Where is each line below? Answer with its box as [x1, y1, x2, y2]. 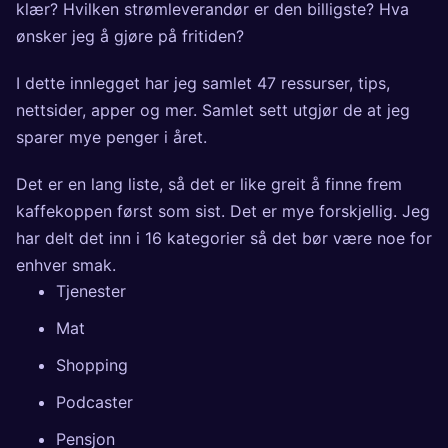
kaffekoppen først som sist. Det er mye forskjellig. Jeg [16, 200, 430, 221]
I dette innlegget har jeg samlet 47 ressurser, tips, [16, 72, 390, 93]
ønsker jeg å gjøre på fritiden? [16, 25, 244, 46]
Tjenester [56, 280, 126, 301]
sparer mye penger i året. [16, 126, 207, 147]
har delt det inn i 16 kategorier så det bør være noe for [16, 227, 432, 248]
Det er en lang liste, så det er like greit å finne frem [16, 173, 402, 194]
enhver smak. [16, 254, 116, 275]
